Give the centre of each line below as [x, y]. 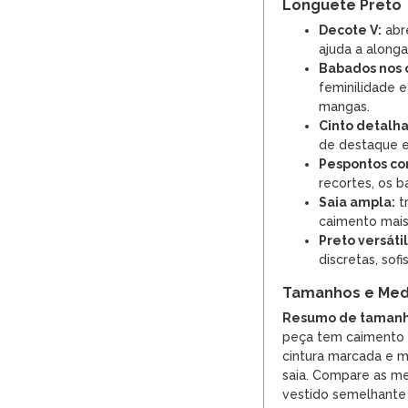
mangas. [344, 107]
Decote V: [350, 31]
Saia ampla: [357, 203]
